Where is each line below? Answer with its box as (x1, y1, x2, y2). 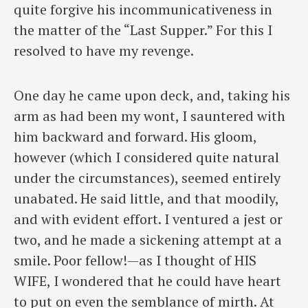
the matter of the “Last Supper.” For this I (14, 21, 272, 40)
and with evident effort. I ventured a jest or (14, 209, 283, 228)
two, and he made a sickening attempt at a (14, 230, 282, 249)
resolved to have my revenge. (14, 41, 194, 60)
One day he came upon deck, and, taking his (14, 85, 290, 104)
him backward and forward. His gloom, (14, 126, 256, 146)
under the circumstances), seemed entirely (14, 168, 280, 187)
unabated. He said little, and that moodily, (14, 188, 278, 208)
